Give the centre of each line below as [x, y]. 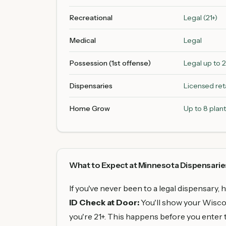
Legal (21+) [201, 18]
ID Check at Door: [104, 202]
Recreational [91, 18]
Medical [83, 40]
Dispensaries [91, 86]
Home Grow [90, 108]
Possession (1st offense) [110, 63]
